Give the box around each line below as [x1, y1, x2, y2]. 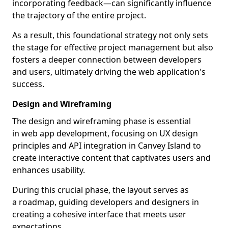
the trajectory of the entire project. [12, 10, 146, 21]
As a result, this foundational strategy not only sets [12, 30, 208, 41]
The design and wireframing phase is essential [12, 116, 191, 127]
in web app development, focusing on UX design [12, 128, 198, 139]
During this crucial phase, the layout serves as [12, 184, 189, 195]
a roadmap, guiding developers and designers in [12, 196, 199, 208]
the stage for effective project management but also [12, 42, 213, 53]
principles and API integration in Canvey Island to [12, 140, 201, 151]
